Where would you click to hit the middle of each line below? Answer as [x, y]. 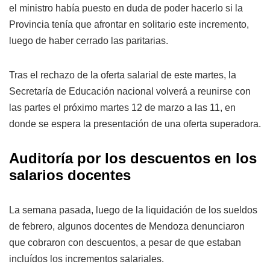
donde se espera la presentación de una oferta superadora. [135, 124]
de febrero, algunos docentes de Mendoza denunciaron [127, 226]
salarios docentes [70, 175]
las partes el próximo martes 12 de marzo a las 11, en [122, 107]
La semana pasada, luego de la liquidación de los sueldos [133, 210]
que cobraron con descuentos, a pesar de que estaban [125, 242]
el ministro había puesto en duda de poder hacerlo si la [126, 8]
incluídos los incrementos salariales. [86, 259]
